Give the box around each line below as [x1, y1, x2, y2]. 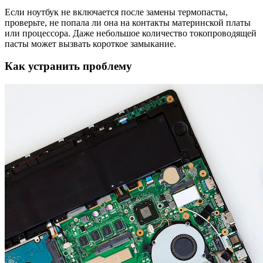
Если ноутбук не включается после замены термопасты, [5, 6, 228, 17]
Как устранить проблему [5, 60, 132, 73]
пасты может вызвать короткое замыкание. [5, 38, 176, 49]
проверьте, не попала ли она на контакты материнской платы [5, 17, 251, 28]
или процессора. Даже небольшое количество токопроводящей [5, 28, 257, 38]
